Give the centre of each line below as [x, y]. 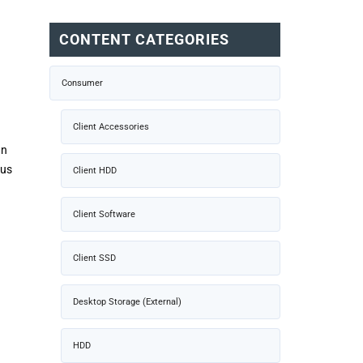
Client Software [104, 214]
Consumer [82, 83]
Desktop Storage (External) [127, 301]
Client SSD [94, 258]
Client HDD [95, 170]
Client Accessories [111, 126]
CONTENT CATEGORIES [144, 39]
